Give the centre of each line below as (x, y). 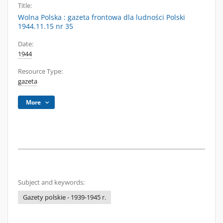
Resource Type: (40, 71)
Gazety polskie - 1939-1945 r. (64, 197)
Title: (25, 6)
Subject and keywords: (51, 182)
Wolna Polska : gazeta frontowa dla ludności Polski (102, 17)
